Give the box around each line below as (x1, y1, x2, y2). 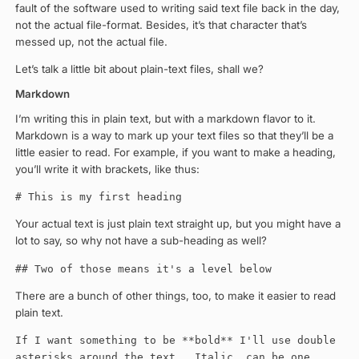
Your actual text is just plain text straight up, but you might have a (14, 217, 341, 231)
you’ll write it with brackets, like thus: (14, 162, 200, 175)
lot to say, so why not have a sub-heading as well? (14, 234, 267, 248)
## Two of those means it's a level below (14, 262, 272, 275)
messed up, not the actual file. (14, 34, 171, 48)
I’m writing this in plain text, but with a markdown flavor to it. (14, 111, 316, 125)
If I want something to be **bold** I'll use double (14, 334, 336, 347)
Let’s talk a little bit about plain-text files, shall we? (14, 62, 264, 75)
